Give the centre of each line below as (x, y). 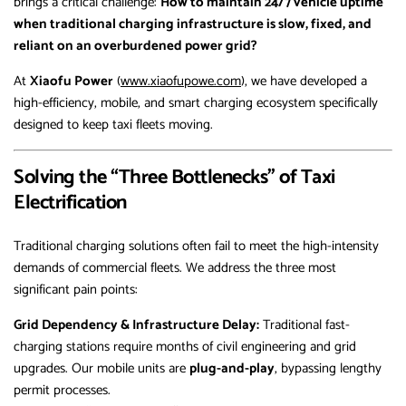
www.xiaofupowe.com (181, 82)
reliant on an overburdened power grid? (135, 46)
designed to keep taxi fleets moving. (113, 125)
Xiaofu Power (72, 82)
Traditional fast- (304, 325)
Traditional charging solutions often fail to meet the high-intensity (196, 246)
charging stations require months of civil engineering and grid (185, 347)
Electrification (70, 203)
